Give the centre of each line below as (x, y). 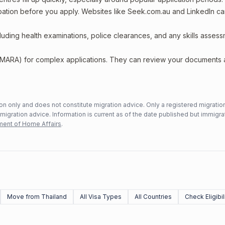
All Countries (153, 197)
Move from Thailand (37, 197)
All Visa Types (101, 197)
